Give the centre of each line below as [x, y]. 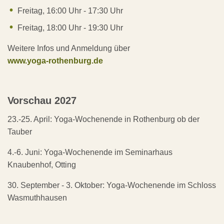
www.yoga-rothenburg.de [55, 61]
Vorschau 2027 [42, 101]
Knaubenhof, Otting [42, 165]
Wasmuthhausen [37, 198]
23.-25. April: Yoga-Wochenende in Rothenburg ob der [103, 119]
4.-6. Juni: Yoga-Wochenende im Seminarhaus [90, 152]
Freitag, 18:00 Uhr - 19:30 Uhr [70, 28]
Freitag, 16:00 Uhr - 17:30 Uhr [70, 11]
